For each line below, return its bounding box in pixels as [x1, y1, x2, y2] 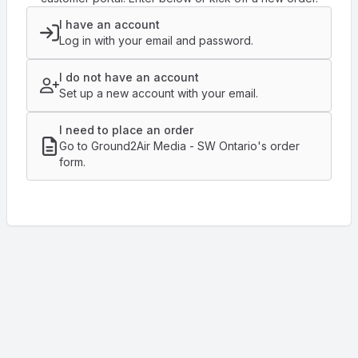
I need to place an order [59, 123, 193, 137]
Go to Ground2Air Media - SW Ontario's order [59, 139, 300, 153]
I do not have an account [59, 70, 199, 84]
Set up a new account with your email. [59, 86, 258, 100]
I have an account [59, 18, 160, 31]
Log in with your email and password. [59, 34, 253, 47]
